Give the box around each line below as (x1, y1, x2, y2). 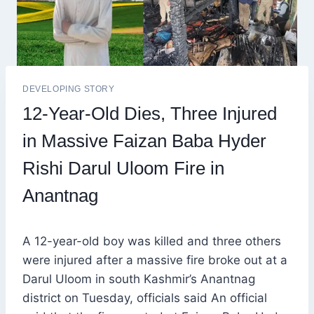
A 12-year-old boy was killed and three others (22, 234, 281, 249)
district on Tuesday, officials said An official (22, 291, 267, 306)
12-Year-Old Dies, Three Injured (22, 103, 277, 125)
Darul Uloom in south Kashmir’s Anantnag (22, 272, 255, 287)
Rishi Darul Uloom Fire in (22, 158, 224, 179)
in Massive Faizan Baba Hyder (22, 130, 266, 152)
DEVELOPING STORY (22, 84, 115, 95)
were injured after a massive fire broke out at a (22, 253, 287, 268)
